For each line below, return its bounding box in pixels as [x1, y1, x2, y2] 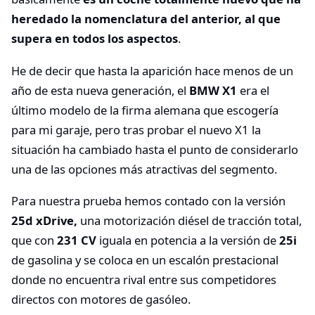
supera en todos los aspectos [11, 30, 178, 47]
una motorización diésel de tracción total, [80, 212, 302, 229]
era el [237, 82, 269, 98]
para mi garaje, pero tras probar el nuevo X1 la [11, 121, 261, 138]
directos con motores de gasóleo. [11, 291, 191, 308]
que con [11, 232, 57, 249]
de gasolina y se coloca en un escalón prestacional [11, 252, 278, 269]
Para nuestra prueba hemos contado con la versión [11, 193, 285, 210]
